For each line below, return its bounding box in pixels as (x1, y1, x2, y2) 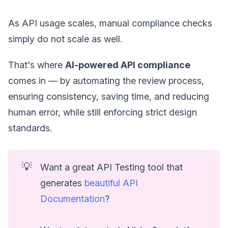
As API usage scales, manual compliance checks (8, 17, 212, 28)
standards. (8, 122, 52, 133)
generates (40, 178, 85, 188)
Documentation (40, 193, 105, 204)
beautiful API (84, 178, 138, 188)
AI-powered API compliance (65, 59, 190, 70)
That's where (8, 59, 65, 70)
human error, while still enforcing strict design (8, 106, 197, 118)
